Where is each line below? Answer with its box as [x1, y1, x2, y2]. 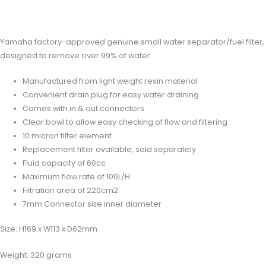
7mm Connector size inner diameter [23, 199, 162, 210]
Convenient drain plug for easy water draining [23, 90, 199, 100]
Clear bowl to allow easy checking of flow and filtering [23, 117, 228, 128]
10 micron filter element [23, 131, 112, 141]
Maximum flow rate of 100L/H [23, 172, 131, 182]
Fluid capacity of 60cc [23, 158, 106, 169]
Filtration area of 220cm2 [23, 185, 119, 196]
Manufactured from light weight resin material [23, 76, 198, 87]
